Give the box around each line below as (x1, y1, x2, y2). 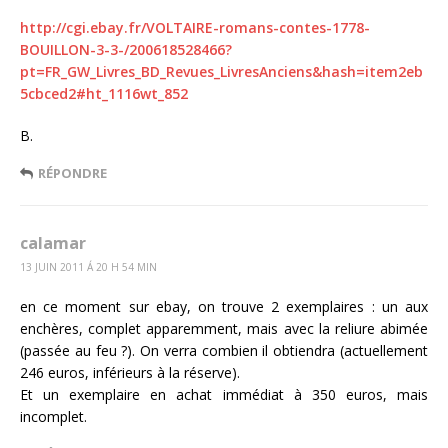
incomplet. (20, 406, 87, 426)
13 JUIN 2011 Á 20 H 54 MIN (20, 259, 157, 274)
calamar (20, 231, 86, 254)
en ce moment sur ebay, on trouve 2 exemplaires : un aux (20, 296, 428, 316)
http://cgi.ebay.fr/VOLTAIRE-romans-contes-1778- (20, 17, 370, 37)
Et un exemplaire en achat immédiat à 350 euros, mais (20, 384, 428, 404)
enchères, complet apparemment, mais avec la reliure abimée (20, 318, 428, 338)
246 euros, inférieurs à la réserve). (20, 362, 240, 382)
